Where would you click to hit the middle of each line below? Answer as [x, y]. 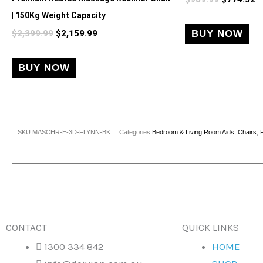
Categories [135, 132]
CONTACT [26, 227]
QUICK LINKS [210, 227]
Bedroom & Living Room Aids [193, 132]
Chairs [247, 132]
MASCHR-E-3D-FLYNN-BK [71, 132]
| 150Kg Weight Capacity [59, 15]
